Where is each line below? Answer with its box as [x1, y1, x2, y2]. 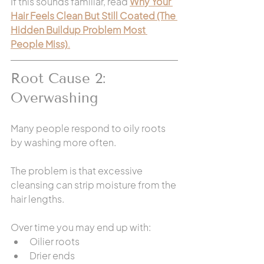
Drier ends [29, 249, 75, 262]
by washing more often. [11, 136, 116, 148]
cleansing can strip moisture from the [11, 179, 178, 191]
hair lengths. [11, 193, 64, 205]
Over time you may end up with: [11, 221, 151, 233]
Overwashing [11, 89, 98, 106]
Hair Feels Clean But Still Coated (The [11, 9, 177, 22]
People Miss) [11, 38, 68, 50]
